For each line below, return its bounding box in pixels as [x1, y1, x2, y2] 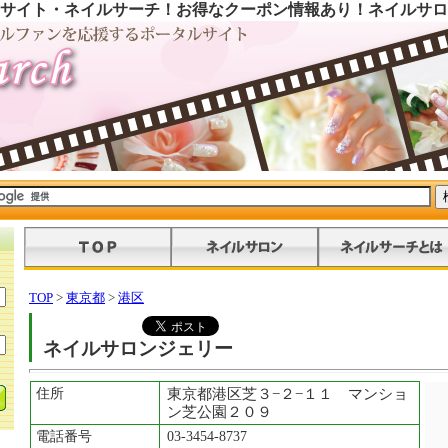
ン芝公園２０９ [167, 404, 272, 420]
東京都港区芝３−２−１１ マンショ [167, 386, 408, 402]
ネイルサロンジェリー [43, 338, 233, 359]
